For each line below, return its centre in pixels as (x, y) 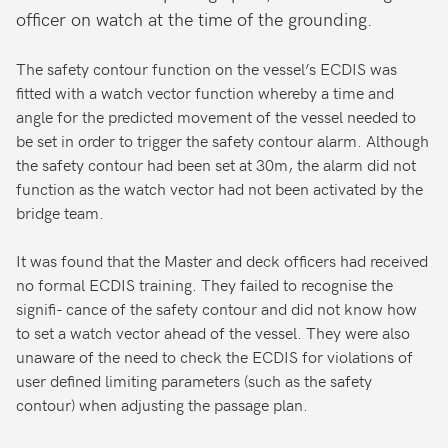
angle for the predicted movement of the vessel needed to (216, 116)
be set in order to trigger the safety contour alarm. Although (222, 140)
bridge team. (60, 212)
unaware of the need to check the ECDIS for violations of (214, 356)
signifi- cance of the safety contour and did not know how (216, 308)
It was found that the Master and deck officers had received (222, 260)
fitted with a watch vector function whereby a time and (205, 92)
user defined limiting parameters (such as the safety (194, 380)
